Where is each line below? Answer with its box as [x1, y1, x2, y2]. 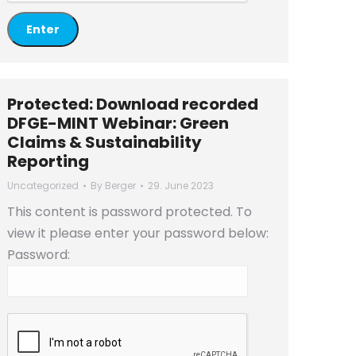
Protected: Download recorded [7, 93, 258, 115]
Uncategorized [7, 179, 79, 192]
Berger [105, 179, 136, 192]
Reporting [7, 150, 89, 172]
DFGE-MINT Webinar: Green [7, 112, 229, 134]
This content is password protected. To [7, 203, 252, 221]
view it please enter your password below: [7, 224, 269, 242]
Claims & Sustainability [7, 131, 202, 153]
